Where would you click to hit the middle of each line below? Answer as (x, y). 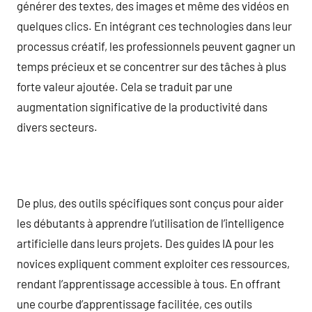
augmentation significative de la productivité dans (142, 106)
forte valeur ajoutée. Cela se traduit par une (125, 86)
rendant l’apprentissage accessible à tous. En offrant (149, 283)
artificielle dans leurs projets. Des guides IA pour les (145, 243)
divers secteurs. (57, 126)
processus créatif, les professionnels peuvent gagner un (156, 46)
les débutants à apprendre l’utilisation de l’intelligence (150, 223)
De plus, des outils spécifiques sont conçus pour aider (150, 202)
